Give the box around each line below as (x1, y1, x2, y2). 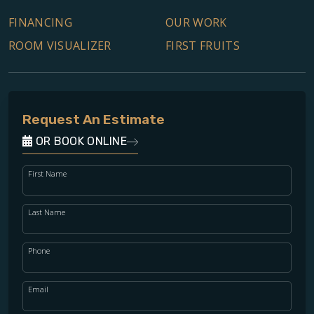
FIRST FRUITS (165, 38, 240, 54)
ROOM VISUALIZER (8, 38, 111, 54)
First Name (28, 168, 67, 179)
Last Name (28, 206, 65, 217)
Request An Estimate (22, 111, 165, 128)
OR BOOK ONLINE (32, 134, 128, 148)
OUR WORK (165, 15, 227, 31)
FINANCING (8, 15, 72, 31)
